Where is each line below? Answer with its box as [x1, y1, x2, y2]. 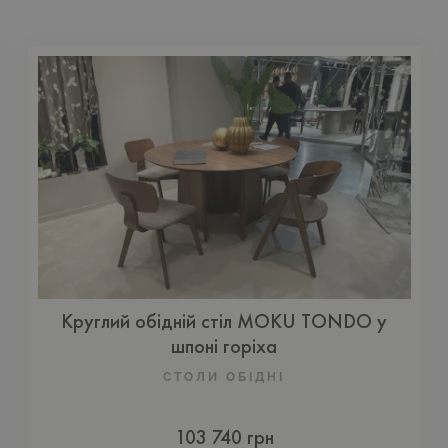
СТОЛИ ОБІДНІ [163, 370, 285, 385]
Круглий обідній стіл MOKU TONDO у [61, 308, 387, 335]
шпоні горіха [171, 333, 277, 360]
